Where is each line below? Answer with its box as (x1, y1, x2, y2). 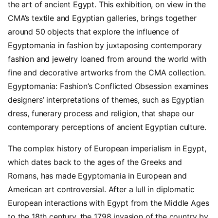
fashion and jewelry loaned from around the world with (8, 54, 206, 64)
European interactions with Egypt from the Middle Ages (8, 198, 209, 208)
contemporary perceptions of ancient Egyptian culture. (8, 122, 206, 132)
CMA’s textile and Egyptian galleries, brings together (8, 13, 197, 23)
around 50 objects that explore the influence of (8, 26, 179, 36)
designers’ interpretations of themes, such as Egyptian (8, 94, 204, 105)
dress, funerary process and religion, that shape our (8, 108, 194, 118)
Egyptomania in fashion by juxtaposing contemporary (8, 40, 202, 50)
